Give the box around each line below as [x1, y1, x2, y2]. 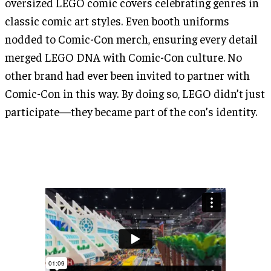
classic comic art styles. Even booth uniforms [5, 13, 229, 28]
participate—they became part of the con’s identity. [5, 104, 257, 119]
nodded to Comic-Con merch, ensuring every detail [5, 31, 258, 47]
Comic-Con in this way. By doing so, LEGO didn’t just [5, 86, 265, 101]
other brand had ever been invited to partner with [5, 68, 250, 83]
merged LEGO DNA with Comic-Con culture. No [5, 50, 242, 65]
